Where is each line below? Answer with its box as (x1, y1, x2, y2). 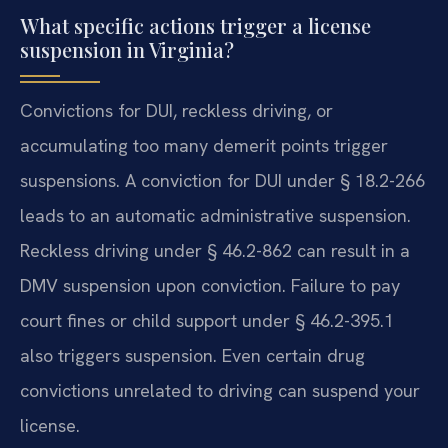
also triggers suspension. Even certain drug (20, 343, 365, 367)
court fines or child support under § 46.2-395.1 (20, 308, 394, 332)
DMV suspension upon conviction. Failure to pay (20, 273, 400, 297)
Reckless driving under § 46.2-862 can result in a (20, 238, 410, 262)
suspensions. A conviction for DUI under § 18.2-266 (20, 168, 425, 192)
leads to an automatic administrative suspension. (20, 203, 411, 227)
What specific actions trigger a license (20, 11, 371, 39)
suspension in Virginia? (20, 35, 234, 63)
